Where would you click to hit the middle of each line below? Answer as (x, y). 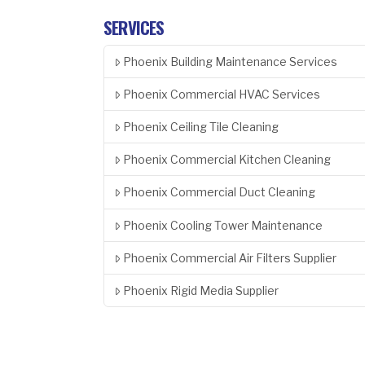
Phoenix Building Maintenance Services (231, 61)
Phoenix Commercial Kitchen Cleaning (227, 160)
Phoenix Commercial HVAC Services (222, 94)
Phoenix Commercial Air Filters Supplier (230, 257)
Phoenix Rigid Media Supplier (201, 290)
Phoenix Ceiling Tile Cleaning (201, 127)
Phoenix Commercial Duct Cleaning (220, 192)
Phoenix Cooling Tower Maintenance (223, 225)
